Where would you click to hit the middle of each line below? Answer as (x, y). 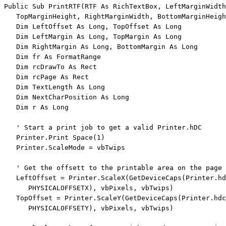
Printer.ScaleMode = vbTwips (65, 148)
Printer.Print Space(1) (54, 138)
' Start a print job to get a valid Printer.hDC (109, 128)
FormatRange (77, 57)
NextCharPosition (65, 97)
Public (16, 7)
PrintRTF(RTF (73, 7)
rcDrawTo (48, 67)
